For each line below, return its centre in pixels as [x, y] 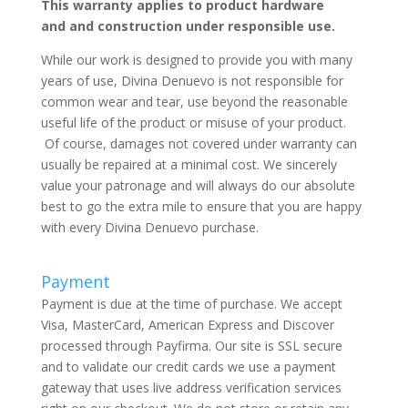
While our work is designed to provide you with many [196, 60]
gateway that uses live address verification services [191, 388]
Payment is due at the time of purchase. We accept [191, 304]
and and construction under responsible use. [188, 26]
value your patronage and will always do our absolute [198, 185]
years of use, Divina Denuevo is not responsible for [192, 81]
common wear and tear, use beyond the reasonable [194, 102]
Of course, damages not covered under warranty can [199, 143]
